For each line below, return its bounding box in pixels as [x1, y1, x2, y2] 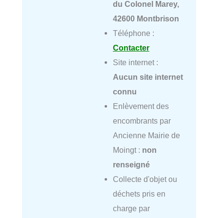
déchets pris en [112, 189, 165, 199]
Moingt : [112, 145, 142, 155]
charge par [112, 204, 150, 213]
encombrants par [112, 116, 171, 126]
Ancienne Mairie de [112, 131, 180, 140]
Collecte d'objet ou [112, 175, 177, 184]
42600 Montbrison [112, 14, 179, 23]
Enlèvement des [112, 102, 169, 111]
